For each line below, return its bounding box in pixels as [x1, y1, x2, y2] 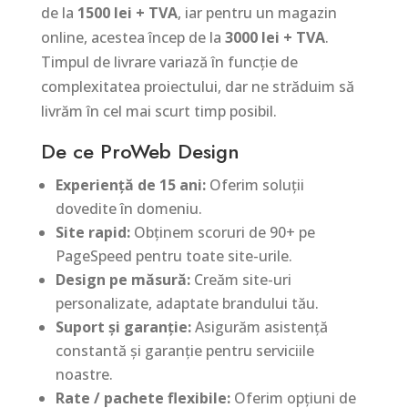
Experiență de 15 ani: [55, 175, 206, 195]
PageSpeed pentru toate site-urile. [55, 246, 292, 266]
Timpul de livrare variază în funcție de [40, 52, 298, 72]
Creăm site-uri [189, 270, 291, 290]
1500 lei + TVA [76, 3, 178, 23]
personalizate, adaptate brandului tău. [55, 293, 319, 313]
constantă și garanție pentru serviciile [55, 341, 314, 361]
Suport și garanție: [55, 317, 191, 337]
